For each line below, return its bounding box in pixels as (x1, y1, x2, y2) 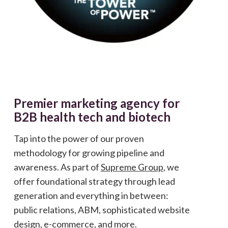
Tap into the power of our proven (13, 133, 144, 145)
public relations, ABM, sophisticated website (13, 204, 190, 216)
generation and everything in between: (13, 190, 168, 202)
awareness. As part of (13, 161, 101, 173)
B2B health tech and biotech (13, 109, 170, 125)
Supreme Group (100, 161, 163, 173)
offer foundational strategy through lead (13, 176, 175, 187)
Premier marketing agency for (13, 96, 180, 111)
